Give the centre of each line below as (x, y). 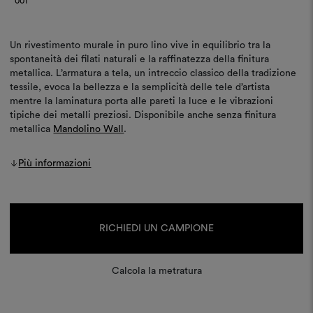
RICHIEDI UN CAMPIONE (156, 228)
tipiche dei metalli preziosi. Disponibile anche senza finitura (143, 115)
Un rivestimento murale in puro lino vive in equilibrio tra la (140, 45)
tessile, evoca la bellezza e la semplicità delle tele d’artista (140, 87)
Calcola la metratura (156, 271)
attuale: (26, 223)
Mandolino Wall (89, 129)
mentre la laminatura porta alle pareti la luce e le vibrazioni (142, 101)
